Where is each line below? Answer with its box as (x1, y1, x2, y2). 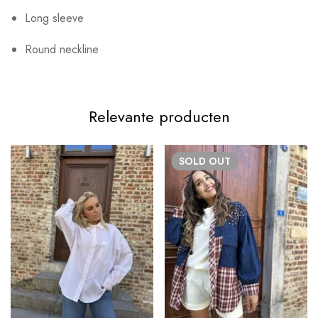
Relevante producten (88, 105, 230, 128)
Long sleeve (25, 10, 84, 27)
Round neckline (25, 41, 99, 58)
